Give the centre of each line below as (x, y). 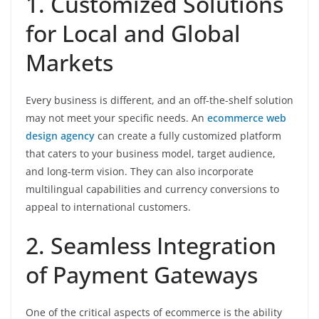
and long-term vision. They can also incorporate (140, 171)
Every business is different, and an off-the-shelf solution (159, 100)
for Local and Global (133, 33)
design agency (60, 136)
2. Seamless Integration (151, 245)
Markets (69, 62)
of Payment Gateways (142, 274)
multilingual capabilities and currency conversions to (152, 189)
